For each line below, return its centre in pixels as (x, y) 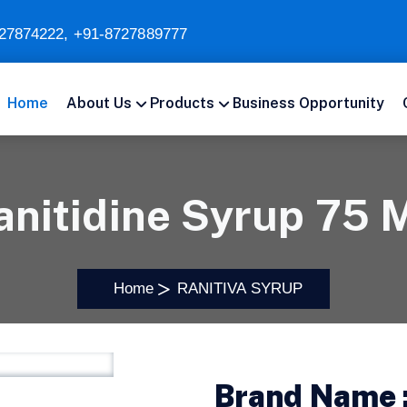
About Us (99, 103)
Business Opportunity (308, 103)
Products (182, 103)
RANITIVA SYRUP (240, 288)
